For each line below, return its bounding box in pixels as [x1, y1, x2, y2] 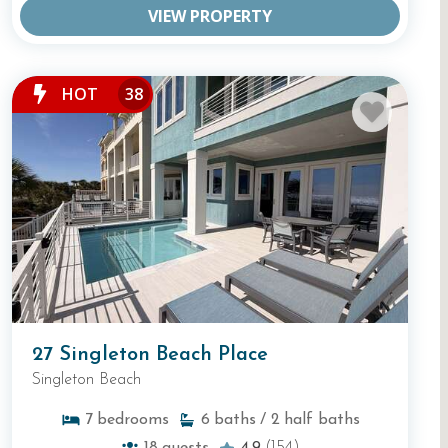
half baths [283, 412, 360, 429]
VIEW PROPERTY [148, 4, 272, 27]
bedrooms [96, 412, 169, 429]
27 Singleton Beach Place [32, 345, 268, 366]
